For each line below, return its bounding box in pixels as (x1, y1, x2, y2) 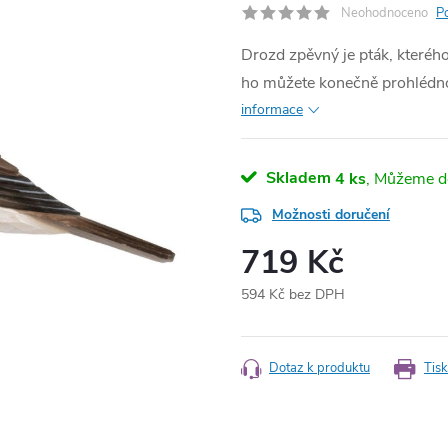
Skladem (262, 167, 331, 189)
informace (241, 100, 303, 119)
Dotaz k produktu (269, 359, 370, 377)
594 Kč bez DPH (241, 285, 345, 304)
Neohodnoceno (341, 4, 428, 22)
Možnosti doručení (272, 205, 390, 224)
